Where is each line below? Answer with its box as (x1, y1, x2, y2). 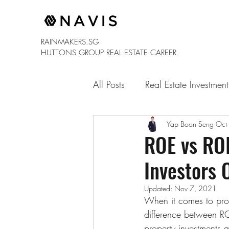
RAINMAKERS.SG (41, 37, 99, 47)
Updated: (144, 184, 174, 193)
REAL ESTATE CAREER (106, 48, 176, 58)
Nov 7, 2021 (174, 184, 217, 193)
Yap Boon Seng (167, 119, 214, 129)
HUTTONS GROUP (41, 48, 106, 58)
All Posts (93, 78, 125, 90)
